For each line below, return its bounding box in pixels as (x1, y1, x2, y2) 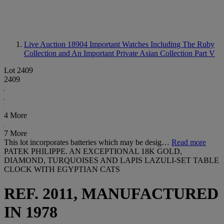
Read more (171, 138, 206, 146)
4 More (4, 111, 27, 119)
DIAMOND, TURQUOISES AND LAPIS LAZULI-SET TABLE (4, 156, 219, 164)
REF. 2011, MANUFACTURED (4, 184, 218, 203)
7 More (4, 129, 27, 137)
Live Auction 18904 (24, 40, 89, 48)
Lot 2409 (4, 66, 33, 74)
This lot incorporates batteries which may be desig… (4, 138, 171, 146)
